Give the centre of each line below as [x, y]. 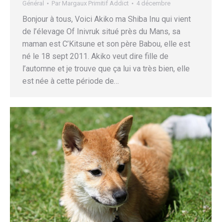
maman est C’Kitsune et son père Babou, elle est [106, 44]
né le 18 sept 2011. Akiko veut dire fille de [95, 56]
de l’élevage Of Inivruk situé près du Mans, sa [101, 31]
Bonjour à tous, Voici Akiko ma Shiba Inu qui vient [107, 19]
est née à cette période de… [71, 81]
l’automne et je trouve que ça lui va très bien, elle [106, 68]
